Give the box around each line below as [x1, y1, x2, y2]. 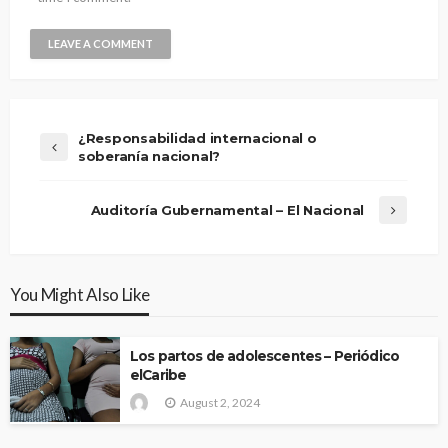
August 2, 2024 [180, 395, 260, 411]
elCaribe [130, 367, 187, 384]
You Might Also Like [10, 284, 150, 306]
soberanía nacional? [78, 148, 221, 165]
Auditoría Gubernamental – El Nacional [90, 202, 364, 219]
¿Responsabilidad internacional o [78, 130, 317, 147]
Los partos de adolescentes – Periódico [130, 348, 400, 365]
